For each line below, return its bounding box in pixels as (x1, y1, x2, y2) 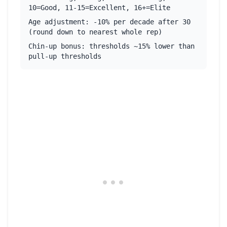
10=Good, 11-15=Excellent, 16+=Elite (28, 4, 170, 12)
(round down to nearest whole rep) (28, 28, 162, 36)
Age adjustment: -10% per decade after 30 (28, 18, 191, 26)
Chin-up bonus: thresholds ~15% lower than (28, 42, 195, 50)
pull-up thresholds (28, 52, 101, 60)
